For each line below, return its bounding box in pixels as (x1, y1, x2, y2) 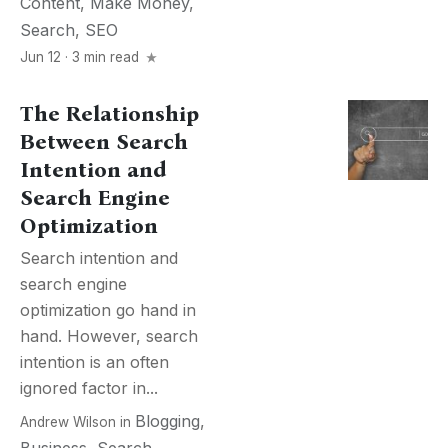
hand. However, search (20, 326, 198, 346)
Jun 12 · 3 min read (20, 49, 143, 65)
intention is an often (20, 352, 169, 372)
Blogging (135, 411, 200, 431)
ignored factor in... (20, 378, 158, 398)
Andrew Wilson (20, 414, 116, 430)
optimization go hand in (20, 300, 196, 320)
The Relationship (20, 101, 199, 127)
